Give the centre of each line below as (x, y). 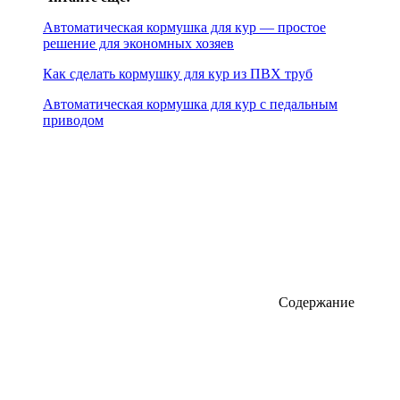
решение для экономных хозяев (138, 43)
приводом (73, 120)
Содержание (315, 302)
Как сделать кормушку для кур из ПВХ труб (178, 73)
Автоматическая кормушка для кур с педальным (190, 104)
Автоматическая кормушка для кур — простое (184, 27)
